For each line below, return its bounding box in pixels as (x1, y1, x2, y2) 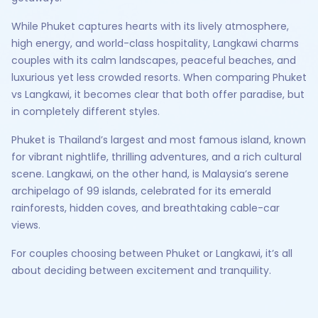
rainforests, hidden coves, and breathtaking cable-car (11, 201, 280, 215)
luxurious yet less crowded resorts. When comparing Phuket (11, 70, 307, 84)
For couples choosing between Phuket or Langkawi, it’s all (11, 246, 292, 261)
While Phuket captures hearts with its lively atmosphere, (11, 19, 289, 33)
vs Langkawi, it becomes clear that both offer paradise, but (11, 87, 305, 102)
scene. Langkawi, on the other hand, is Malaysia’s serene (11, 167, 289, 181)
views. (11, 218, 43, 232)
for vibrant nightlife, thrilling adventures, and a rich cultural (11, 150, 302, 164)
